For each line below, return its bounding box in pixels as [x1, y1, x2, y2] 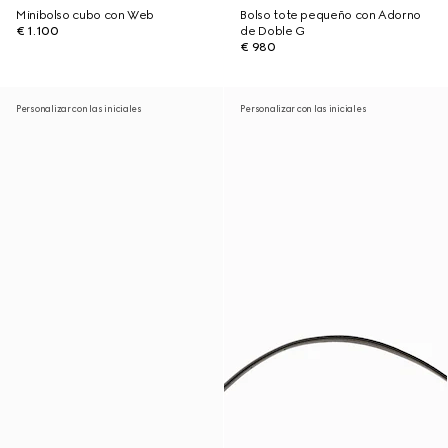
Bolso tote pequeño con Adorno [240, 8, 421, 22]
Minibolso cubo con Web [16, 8, 155, 22]
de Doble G [240, 24, 305, 38]
